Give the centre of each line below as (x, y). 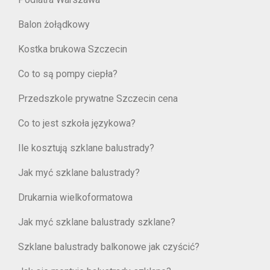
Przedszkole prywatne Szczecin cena (98, 99)
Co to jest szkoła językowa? (77, 123)
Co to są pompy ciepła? (68, 74)
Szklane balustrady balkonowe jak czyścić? (109, 247)
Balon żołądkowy (54, 24)
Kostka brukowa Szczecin (74, 49)
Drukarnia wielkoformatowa (75, 197)
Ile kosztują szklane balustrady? (86, 148)
